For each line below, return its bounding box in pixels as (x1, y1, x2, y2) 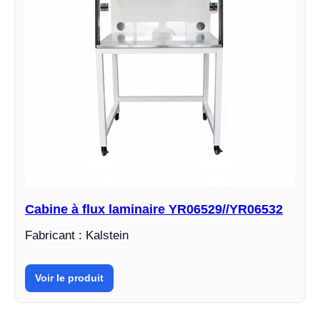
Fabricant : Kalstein (25, 229, 129, 243)
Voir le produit (35, 272, 104, 284)
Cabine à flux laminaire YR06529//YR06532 (25, 202, 283, 217)
